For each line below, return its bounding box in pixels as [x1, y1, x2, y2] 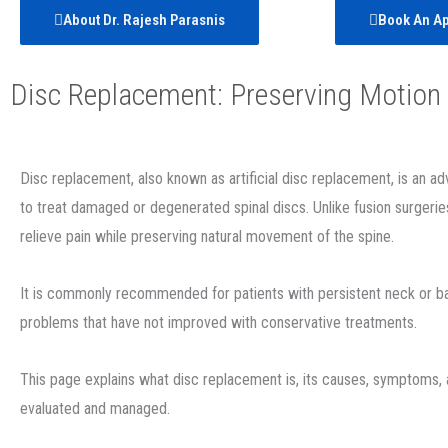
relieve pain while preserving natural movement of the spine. [20, 227, 394, 246]
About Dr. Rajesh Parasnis [63, 11, 225, 29]
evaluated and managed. [20, 399, 170, 418]
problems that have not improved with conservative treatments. [20, 313, 417, 332]
